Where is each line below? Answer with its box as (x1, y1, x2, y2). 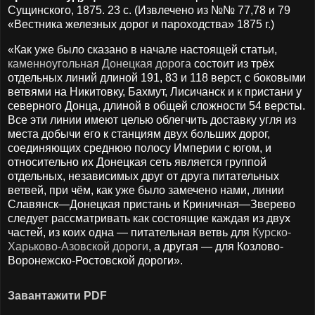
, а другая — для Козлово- (148, 240, 283, 252)
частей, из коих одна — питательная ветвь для (8, 226, 252, 238)
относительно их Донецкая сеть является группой (8, 155, 266, 168)
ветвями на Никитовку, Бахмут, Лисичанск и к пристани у (8, 85, 302, 98)
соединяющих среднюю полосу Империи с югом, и (8, 141, 271, 154)
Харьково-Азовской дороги (8, 240, 148, 252)
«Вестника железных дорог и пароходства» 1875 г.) (8, 18, 274, 31)
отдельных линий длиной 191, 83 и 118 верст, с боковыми (8, 71, 306, 84)
